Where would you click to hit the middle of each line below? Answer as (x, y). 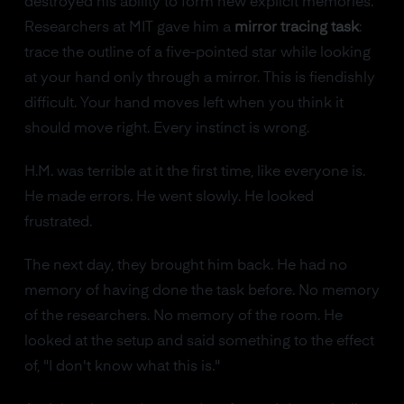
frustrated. (58, 223)
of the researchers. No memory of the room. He (183, 317)
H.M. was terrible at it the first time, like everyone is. (194, 172)
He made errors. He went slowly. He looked (169, 197)
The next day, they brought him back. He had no (185, 266)
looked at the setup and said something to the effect (199, 342)
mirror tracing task (296, 28)
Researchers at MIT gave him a (129, 28)
